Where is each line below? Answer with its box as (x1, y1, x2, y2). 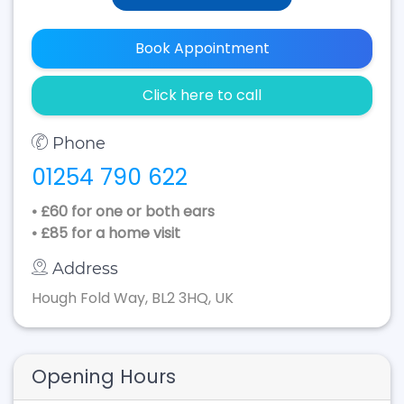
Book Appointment (134, 38, 270, 59)
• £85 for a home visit (32, 223, 180, 243)
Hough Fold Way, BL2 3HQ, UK (32, 288, 234, 308)
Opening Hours (32, 363, 176, 390)
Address (52, 259, 118, 279)
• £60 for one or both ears (32, 201, 215, 222)
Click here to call (142, 85, 262, 106)
